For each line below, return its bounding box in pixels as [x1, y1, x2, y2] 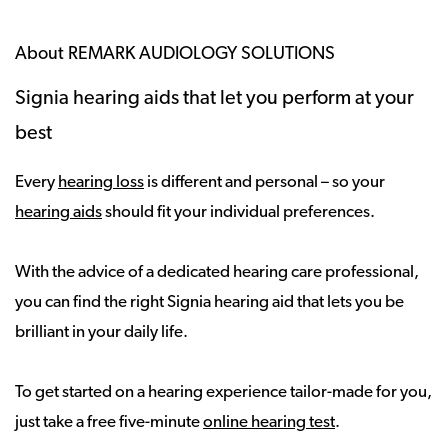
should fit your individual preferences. [102, 203, 375, 221]
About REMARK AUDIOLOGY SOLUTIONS [15, 44, 335, 64]
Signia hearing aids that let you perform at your [15, 88, 414, 109]
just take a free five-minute [15, 413, 203, 431]
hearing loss [58, 173, 144, 191]
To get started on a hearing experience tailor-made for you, [15, 383, 432, 401]
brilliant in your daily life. [15, 323, 188, 341]
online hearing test [203, 413, 335, 431]
